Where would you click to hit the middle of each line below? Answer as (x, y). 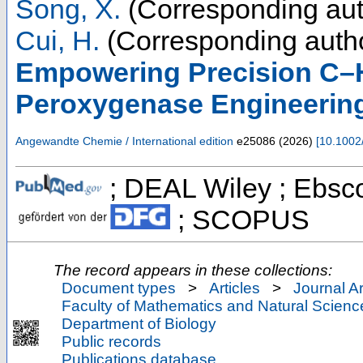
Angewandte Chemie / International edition (124, 141)
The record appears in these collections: (193, 270)
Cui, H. (58, 40)
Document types (119, 288)
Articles (235, 288)
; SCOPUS (239, 219)
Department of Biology (139, 323)
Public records (111, 341)
